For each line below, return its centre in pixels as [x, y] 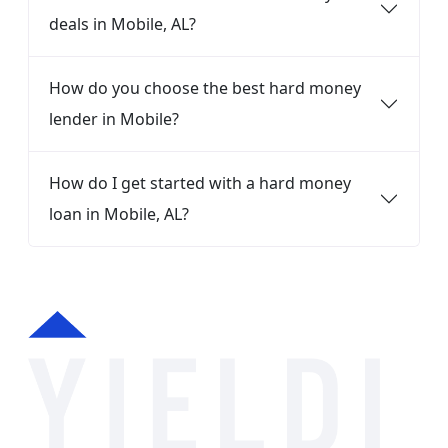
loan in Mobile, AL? [119, 214]
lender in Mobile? [114, 119]
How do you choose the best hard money [205, 88]
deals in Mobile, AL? [122, 24]
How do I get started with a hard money [200, 183]
